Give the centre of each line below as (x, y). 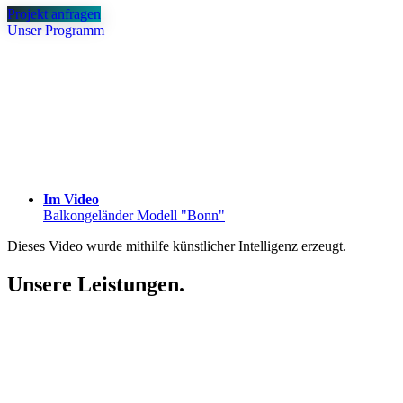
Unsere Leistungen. (96, 284)
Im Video (71, 199)
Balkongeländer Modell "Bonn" (134, 215)
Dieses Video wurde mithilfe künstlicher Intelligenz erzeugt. (177, 246)
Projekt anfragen (54, 13)
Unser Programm (56, 30)
